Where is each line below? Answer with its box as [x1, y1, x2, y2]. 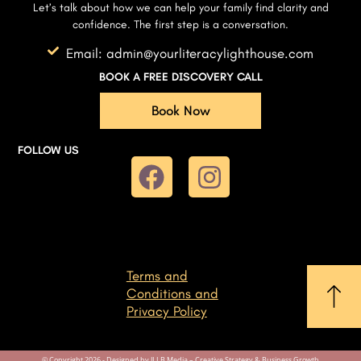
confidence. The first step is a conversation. [73, 18, 288, 32]
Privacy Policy [126, 303, 207, 320]
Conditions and [126, 285, 218, 302]
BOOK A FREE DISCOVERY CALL [98, 69, 263, 84]
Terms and [126, 268, 188, 284]
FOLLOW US [18, 143, 80, 158]
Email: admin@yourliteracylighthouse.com [65, 44, 313, 61]
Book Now [151, 102, 210, 119]
